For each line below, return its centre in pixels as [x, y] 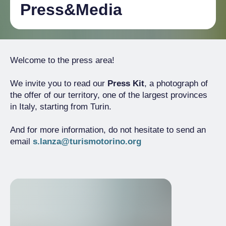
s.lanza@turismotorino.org [87, 141]
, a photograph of [176, 83]
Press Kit [126, 83]
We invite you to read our [59, 83]
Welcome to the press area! [62, 60]
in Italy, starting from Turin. [61, 106]
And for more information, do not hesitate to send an [108, 130]
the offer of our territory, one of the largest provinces [109, 95]
